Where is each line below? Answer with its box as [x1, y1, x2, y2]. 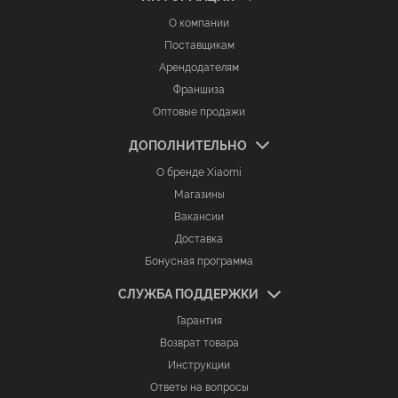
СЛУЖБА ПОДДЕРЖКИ [117, 287, 259, 302]
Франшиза [173, 84, 225, 97]
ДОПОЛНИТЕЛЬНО [129, 138, 247, 153]
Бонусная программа [145, 254, 253, 267]
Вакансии [174, 210, 224, 223]
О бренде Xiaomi [156, 165, 242, 179]
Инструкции [168, 359, 230, 372]
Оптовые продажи [153, 106, 245, 119]
